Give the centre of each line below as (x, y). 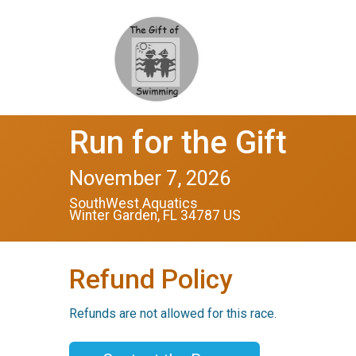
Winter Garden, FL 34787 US (155, 215)
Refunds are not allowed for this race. (173, 313)
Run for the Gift (178, 143)
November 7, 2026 (150, 178)
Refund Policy (151, 279)
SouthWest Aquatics (133, 203)
